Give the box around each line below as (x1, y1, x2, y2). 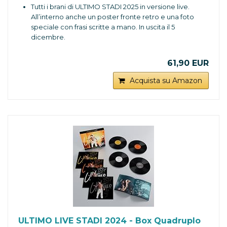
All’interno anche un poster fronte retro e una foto (31, 13, 194, 21)
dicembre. (31, 33, 65, 42)
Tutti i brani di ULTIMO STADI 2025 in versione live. (31, 3, 190, 11)
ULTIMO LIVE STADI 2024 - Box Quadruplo (18, 216, 201, 226)
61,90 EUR (167, 58, 209, 68)
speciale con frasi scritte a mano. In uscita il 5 (31, 23, 175, 31)
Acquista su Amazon (130, 76, 202, 86)
